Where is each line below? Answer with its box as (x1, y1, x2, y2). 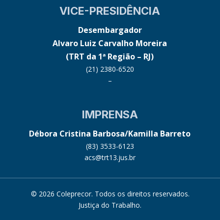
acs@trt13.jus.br (84, 152, 136, 162)
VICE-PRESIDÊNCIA (59, 4, 161, 17)
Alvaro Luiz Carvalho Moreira (53, 37, 167, 49)
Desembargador (78, 24, 142, 35)
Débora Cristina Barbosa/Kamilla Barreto (29, 128, 191, 139)
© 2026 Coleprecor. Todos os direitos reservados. (30, 189, 190, 198)
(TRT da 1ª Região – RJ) (66, 51, 154, 62)
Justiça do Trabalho (79, 200, 140, 210)
